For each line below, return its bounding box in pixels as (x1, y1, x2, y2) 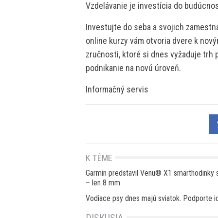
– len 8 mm (86, 178, 120, 187)
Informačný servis (86, 84, 148, 94)
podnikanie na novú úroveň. (86, 62, 181, 73)
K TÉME (86, 153, 112, 163)
